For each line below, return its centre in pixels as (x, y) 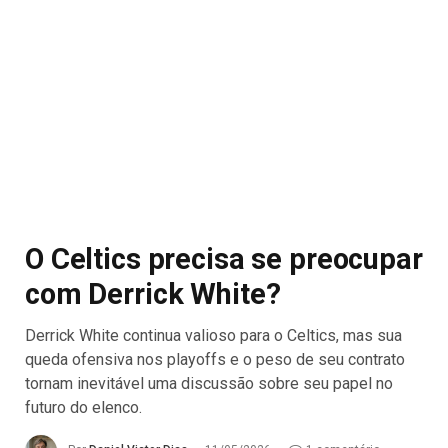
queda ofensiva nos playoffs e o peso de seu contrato (215, 359)
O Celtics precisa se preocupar (224, 259)
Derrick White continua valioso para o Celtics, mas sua (213, 335)
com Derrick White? (153, 294)
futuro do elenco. (83, 407)
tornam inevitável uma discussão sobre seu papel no (209, 383)
